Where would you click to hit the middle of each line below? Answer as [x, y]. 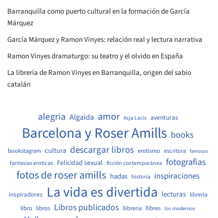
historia [141, 177]
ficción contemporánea [134, 163]
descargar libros [102, 150]
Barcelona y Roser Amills [94, 133]
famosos [199, 151]
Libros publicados [86, 207]
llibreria [132, 208]
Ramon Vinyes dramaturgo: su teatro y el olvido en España [95, 56]
